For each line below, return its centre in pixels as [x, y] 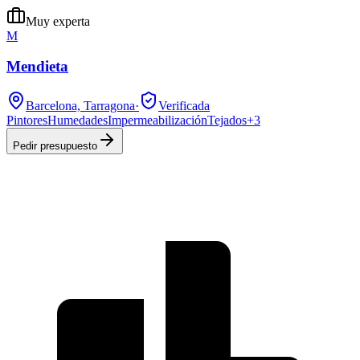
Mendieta [37, 67]
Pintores [27, 120]
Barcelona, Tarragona [80, 106]
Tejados [227, 120]
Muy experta [58, 21]
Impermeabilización [157, 120]
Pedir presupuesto [55, 146]
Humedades [78, 120]
